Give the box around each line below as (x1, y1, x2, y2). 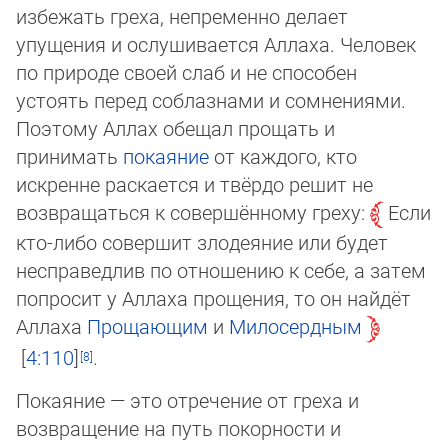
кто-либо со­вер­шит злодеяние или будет (16, 229, 388, 256)
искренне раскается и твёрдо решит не (16, 171, 373, 198)
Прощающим (87, 313, 208, 340)
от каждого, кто (209, 143, 357, 170)
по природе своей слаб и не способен (16, 59, 357, 86)
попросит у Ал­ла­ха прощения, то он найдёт (16, 285, 411, 312)
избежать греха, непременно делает (16, 3, 348, 30)
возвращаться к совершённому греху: (16, 199, 370, 226)
